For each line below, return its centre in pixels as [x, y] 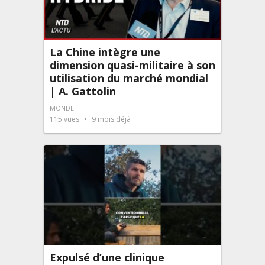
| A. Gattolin [83, 91]
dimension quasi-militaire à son [132, 65]
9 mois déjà [110, 119]
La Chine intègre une [105, 52]
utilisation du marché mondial [129, 78]
